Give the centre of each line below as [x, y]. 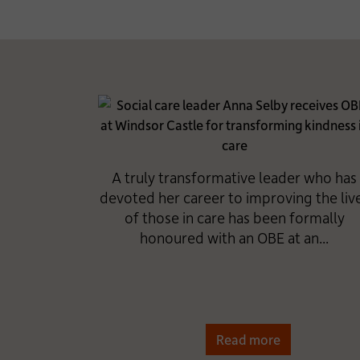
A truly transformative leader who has [235, 177]
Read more [249, 339]
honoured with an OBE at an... [235, 237]
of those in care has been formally [234, 217]
